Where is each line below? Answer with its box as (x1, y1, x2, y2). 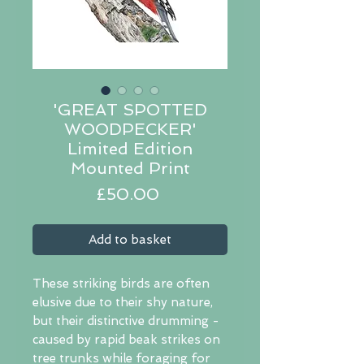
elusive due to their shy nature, (32, 295, 213, 310)
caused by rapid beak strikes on (32, 332, 220, 348)
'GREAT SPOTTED (53, 100, 207, 120)
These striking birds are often (32, 276, 210, 292)
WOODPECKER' (63, 119, 197, 140)
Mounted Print (70, 158, 190, 179)
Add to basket (89, 232, 171, 248)
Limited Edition (67, 139, 193, 159)
